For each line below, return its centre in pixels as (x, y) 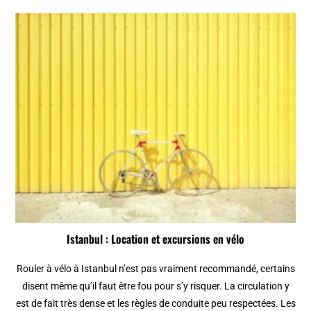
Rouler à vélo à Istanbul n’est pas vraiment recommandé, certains (155, 268)
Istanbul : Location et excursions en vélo (155, 238)
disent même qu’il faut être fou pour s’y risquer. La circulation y (155, 286)
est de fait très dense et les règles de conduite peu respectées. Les (155, 303)
